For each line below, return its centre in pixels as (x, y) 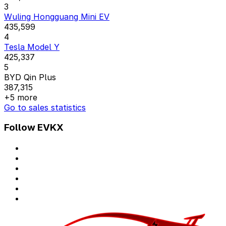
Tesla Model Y (32, 47)
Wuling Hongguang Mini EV (57, 16)
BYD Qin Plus (30, 77)
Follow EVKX (34, 128)
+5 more (21, 97)
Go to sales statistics (45, 107)
